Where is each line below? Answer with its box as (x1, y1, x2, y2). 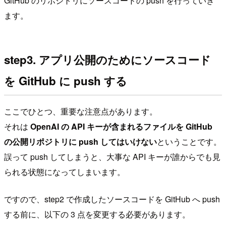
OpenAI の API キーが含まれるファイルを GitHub (28, 121, 212, 133)
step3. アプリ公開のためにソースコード (4, 51, 211, 68)
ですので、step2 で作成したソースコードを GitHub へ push (4, 193, 220, 205)
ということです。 (157, 136, 221, 148)
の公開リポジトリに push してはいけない (4, 136, 157, 148)
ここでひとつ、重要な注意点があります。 (4, 105, 157, 118)
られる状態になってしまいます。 (4, 166, 125, 178)
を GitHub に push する (4, 73, 127, 89)
